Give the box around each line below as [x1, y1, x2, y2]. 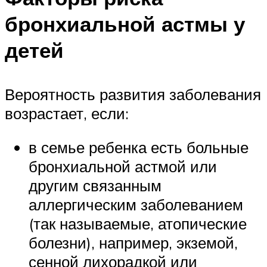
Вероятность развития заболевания [5, 84, 261, 104]
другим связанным [29, 176, 162, 195]
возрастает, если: [5, 103, 129, 123]
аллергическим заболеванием [29, 195, 243, 215]
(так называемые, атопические [29, 214, 247, 234]
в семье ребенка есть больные [29, 138, 249, 157]
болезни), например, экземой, [29, 233, 238, 253]
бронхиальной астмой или [29, 157, 217, 176]
